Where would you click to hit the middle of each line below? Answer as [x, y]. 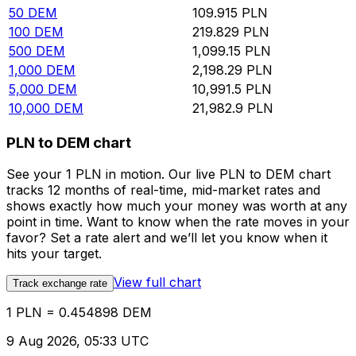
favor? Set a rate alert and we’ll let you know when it [167, 238]
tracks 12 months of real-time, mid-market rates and [163, 190]
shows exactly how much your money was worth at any [177, 206]
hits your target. [54, 254]
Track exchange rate [60, 284]
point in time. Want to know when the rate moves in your [178, 222]
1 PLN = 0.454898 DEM [79, 313]
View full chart [157, 282]
